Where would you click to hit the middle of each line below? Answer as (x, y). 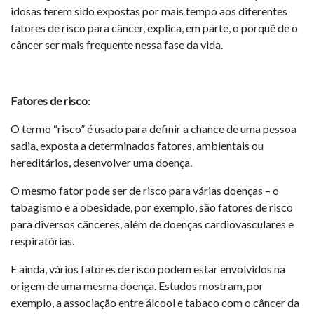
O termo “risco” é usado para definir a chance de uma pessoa (153, 129)
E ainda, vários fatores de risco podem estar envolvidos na (148, 269)
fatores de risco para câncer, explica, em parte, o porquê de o (154, 28)
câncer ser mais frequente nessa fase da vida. (117, 45)
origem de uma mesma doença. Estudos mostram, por (137, 286)
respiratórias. (42, 241)
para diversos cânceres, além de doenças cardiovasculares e (152, 224)
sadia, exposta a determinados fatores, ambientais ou (137, 145)
